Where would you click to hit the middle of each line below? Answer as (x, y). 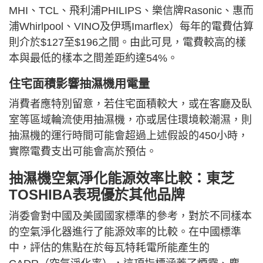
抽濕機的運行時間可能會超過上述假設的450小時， (129, 136)
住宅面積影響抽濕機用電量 (79, 84)
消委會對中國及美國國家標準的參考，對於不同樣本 (130, 216)
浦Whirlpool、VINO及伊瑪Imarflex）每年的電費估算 (131, 27)
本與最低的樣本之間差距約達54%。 (93, 58)
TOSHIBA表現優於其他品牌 (97, 195)
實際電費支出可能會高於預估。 (83, 152)
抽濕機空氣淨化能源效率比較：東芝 (122, 178)
